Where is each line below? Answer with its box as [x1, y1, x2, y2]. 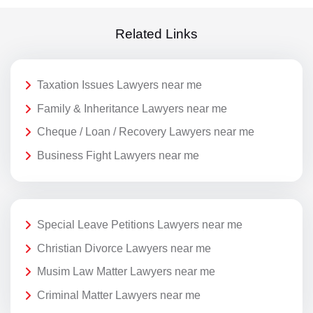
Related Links [115, 26, 198, 41]
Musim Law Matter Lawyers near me [37, 265, 215, 278]
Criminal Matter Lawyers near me [37, 289, 201, 301]
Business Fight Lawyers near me [37, 149, 199, 161]
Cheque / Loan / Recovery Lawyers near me [37, 126, 254, 138]
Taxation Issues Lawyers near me [37, 79, 202, 92]
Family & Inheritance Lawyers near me [37, 102, 227, 115]
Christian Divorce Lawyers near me [37, 242, 211, 254]
